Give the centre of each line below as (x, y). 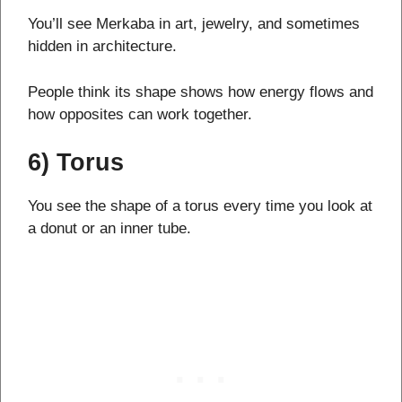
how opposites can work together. (140, 114)
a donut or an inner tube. (109, 229)
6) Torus (76, 163)
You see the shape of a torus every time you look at (200, 206)
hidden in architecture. (102, 47)
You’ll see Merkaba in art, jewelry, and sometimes (194, 24)
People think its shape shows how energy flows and (201, 92)
